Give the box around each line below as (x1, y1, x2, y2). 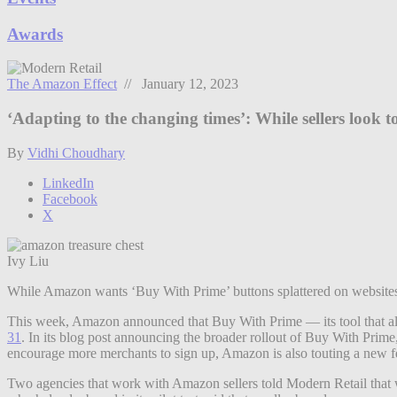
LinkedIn (43, 175, 94, 191)
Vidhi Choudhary (27, 144, 125, 160)
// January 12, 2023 (117, 76, 238, 92)
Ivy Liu (7, 253, 49, 269)
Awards (7, 24, 63, 43)
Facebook (43, 191, 97, 206)
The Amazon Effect (7, 76, 117, 92)
